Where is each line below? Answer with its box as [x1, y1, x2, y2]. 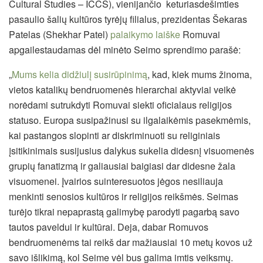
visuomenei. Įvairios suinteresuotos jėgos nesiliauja [9, 174, 223, 188]
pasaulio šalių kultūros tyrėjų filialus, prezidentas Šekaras [9, 12, 247, 26]
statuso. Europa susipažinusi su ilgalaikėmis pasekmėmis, [9, 113, 251, 127]
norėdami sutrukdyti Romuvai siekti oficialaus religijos [9, 98, 232, 112]
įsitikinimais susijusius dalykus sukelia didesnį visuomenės [9, 144, 254, 158]
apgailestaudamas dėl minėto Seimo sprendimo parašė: [9, 43, 241, 57]
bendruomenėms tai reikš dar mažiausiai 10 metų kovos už [9, 235, 252, 249]
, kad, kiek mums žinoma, [147, 68, 252, 82]
